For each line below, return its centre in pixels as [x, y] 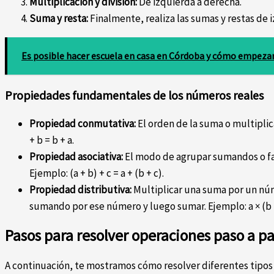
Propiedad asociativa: [76, 157]
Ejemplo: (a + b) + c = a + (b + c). [97, 173]
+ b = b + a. [52, 140]
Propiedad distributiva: [80, 190]
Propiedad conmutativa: [83, 124]
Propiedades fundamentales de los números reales [134, 95]
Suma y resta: [59, 19]
